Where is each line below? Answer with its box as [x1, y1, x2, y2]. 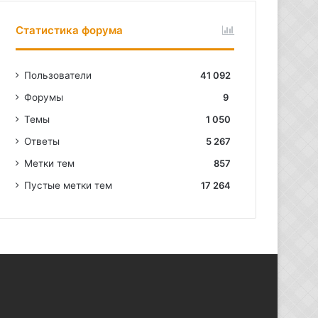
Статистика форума [16, 23, 124, 37]
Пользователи [24, 70, 92, 81]
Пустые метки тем [24, 180, 113, 191]
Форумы [24, 92, 64, 103]
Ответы [24, 136, 60, 147]
